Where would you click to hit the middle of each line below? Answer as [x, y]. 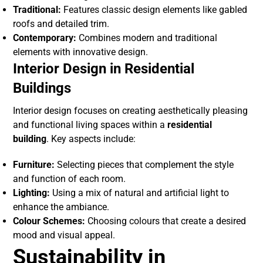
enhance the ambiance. [61, 207]
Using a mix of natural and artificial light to [140, 193]
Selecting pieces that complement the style [144, 165]
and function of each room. [70, 179]
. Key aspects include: [91, 139]
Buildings [42, 88]
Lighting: [32, 193]
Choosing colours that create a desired [166, 221]
